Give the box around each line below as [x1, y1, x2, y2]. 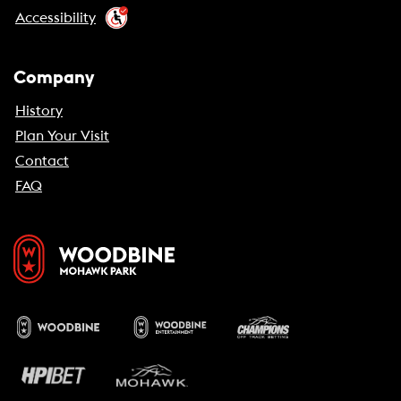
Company [13, 69, 94, 87]
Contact [15, 154, 69, 168]
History [15, 104, 63, 118]
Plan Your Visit [15, 129, 109, 143]
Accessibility [15, 11, 96, 25]
